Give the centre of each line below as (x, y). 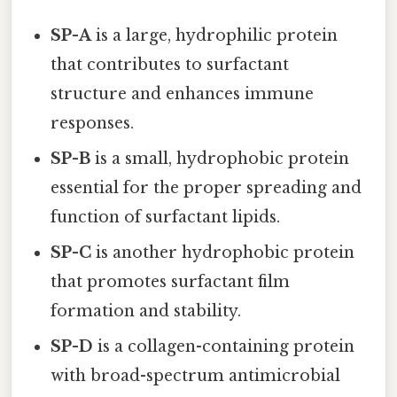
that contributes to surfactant (170, 65)
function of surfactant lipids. (166, 218)
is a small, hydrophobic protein (220, 159)
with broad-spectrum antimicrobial (196, 376)
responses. (93, 124)
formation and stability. (146, 311)
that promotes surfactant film (171, 282)
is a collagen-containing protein (224, 347)
